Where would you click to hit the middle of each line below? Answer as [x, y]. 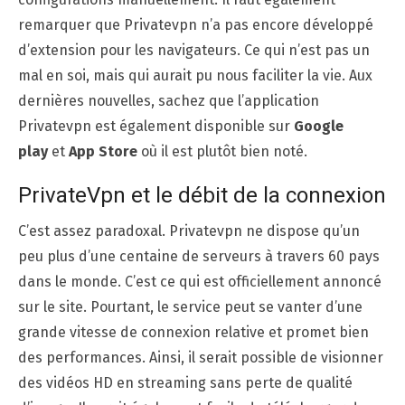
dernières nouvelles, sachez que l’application [169, 100]
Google [319, 126]
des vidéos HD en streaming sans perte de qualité [185, 382]
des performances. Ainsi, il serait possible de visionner [201, 357]
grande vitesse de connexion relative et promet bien [193, 332]
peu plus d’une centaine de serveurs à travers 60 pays [199, 256]
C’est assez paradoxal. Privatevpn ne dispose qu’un [189, 231]
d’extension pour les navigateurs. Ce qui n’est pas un [194, 50]
